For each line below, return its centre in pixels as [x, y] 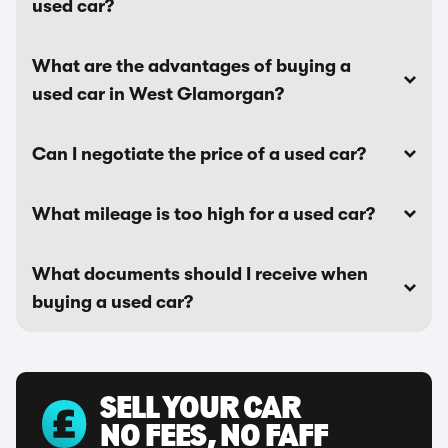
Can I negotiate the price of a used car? [199, 154]
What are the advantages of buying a [191, 66]
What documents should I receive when [200, 274]
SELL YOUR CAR [200, 410]
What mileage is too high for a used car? [203, 214]
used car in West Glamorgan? [158, 94]
